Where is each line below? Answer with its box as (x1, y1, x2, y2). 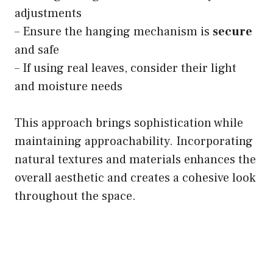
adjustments (15, 5, 82, 22)
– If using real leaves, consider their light (15, 60, 236, 77)
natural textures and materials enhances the (15, 152, 256, 168)
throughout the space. (15, 188, 136, 205)
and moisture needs (15, 79, 122, 95)
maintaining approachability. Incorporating (15, 133, 253, 150)
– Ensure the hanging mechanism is (15, 24, 213, 40)
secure (213, 24, 252, 40)
